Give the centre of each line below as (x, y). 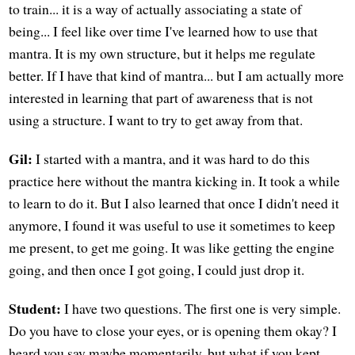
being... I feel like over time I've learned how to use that (164, 31)
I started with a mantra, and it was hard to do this (172, 158)
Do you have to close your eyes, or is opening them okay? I (173, 331)
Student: (35, 309)
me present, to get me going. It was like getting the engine (172, 247)
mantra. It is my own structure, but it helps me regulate (162, 53)
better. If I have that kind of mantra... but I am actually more (177, 75)
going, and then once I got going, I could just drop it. (157, 269)
